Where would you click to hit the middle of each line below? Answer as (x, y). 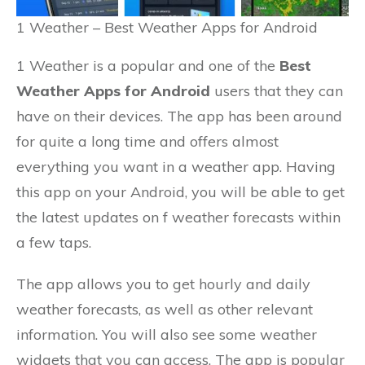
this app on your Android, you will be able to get (180, 191)
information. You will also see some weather (167, 334)
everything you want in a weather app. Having (176, 166)
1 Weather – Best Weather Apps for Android (167, 27)
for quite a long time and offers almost (147, 141)
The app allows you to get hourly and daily (163, 284)
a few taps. (54, 242)
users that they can (277, 90)
